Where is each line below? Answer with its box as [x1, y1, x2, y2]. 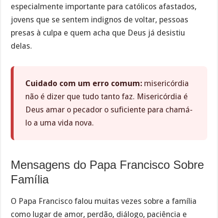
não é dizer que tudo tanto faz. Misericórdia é [25, 91, 188, 101]
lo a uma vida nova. [25, 118, 94, 127]
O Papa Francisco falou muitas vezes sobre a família [11, 196, 197, 206]
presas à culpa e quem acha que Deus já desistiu [11, 28, 185, 37]
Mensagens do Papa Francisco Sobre [11, 158, 204, 171]
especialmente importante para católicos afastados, [11, 1, 197, 11]
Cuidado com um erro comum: [25, 78, 143, 88]
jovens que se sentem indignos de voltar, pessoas [11, 15, 189, 24]
